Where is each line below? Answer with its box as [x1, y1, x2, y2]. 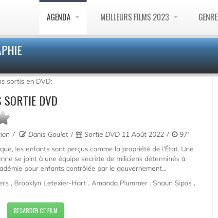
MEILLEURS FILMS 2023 [100, 11, 171, 23]
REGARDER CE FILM [13, 206, 57, 215]
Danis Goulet [26, 130, 68, 139]
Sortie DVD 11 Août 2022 [82, 130, 166, 139]
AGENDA [47, 11, 73, 23]
